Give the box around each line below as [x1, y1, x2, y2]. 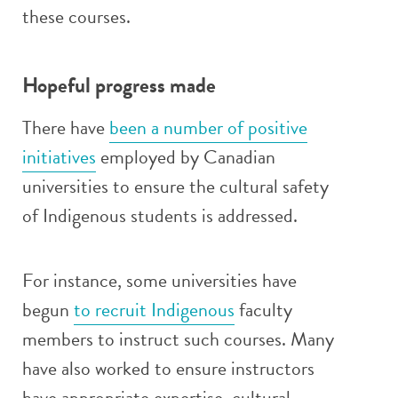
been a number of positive [109, 113, 307, 142]
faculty [235, 295, 292, 324]
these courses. [22, 2, 131, 31]
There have [22, 113, 109, 142]
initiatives [22, 142, 96, 171]
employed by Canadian [96, 142, 275, 171]
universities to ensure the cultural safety [22, 171, 329, 201]
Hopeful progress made [22, 69, 216, 101]
